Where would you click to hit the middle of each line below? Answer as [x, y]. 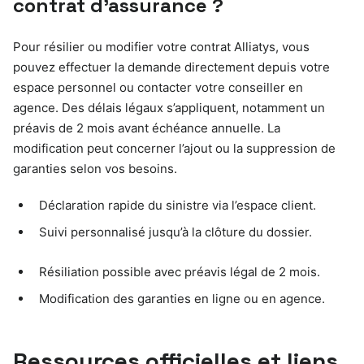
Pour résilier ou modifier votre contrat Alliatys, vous [161, 46]
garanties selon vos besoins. [95, 168]
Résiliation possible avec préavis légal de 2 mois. [180, 271]
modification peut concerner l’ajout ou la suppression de [174, 148]
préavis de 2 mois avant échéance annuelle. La [147, 128]
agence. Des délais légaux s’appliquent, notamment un [169, 107]
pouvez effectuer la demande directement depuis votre [171, 67]
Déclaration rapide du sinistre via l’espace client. [178, 205]
